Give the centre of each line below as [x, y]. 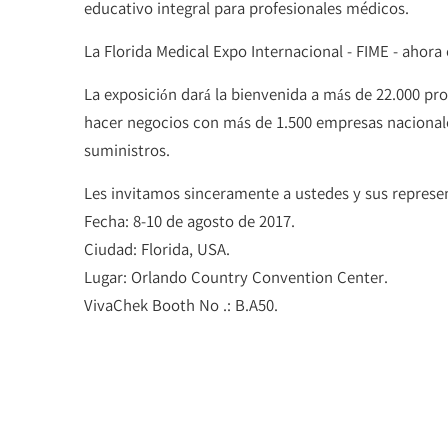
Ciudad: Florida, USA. [156, 249]
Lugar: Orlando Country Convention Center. [235, 277]
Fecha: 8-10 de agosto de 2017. [189, 221]
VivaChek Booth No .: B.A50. [180, 305]
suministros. [126, 150]
